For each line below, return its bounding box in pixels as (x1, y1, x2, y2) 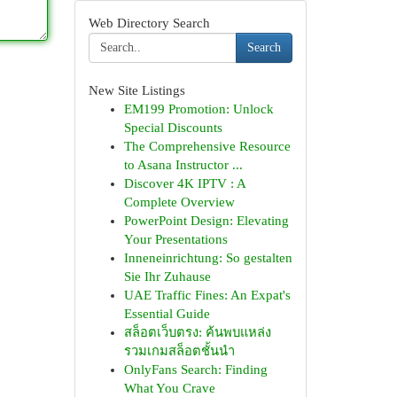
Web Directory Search (88, 16, 210, 30)
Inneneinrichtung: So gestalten (123, 251, 292, 265)
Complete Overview (123, 195, 235, 209)
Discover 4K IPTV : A (123, 176, 245, 191)
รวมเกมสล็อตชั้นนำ (123, 344, 235, 358)
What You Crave (123, 381, 215, 395)
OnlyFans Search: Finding (123, 362, 268, 377)
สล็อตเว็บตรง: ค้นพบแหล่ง (123, 325, 271, 339)
